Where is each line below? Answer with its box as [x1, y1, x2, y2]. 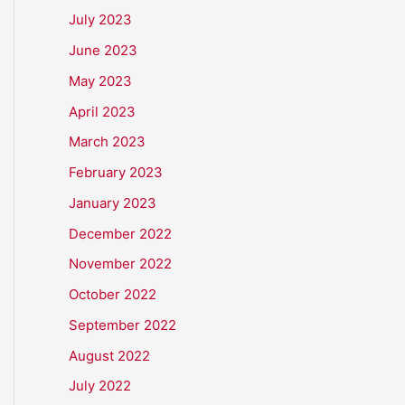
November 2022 [69, 255, 172, 273]
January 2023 [69, 193, 156, 212]
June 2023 [69, 42, 137, 59]
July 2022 [69, 377, 131, 395]
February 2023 [69, 164, 163, 181]
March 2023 [69, 133, 146, 151]
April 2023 [69, 102, 136, 120]
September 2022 [69, 316, 176, 334]
